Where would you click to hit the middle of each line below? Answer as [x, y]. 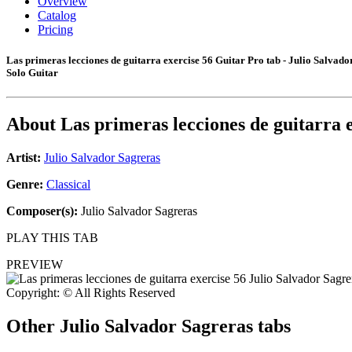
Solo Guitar [32, 73]
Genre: [26, 185]
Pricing [55, 29]
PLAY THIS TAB [52, 238]
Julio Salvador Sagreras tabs [175, 326]
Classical [68, 185]
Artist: [24, 158]
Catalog [57, 15]
